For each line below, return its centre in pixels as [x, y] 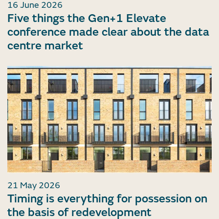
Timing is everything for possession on [107, 198]
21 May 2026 [34, 185]
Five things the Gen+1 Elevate [87, 18]
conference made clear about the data [108, 32]
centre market [45, 45]
